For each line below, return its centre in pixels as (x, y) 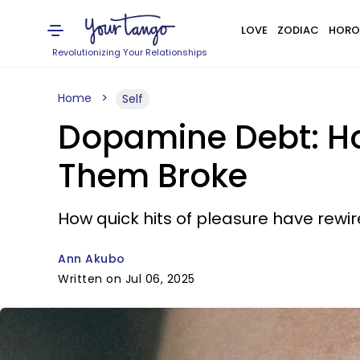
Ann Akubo (92, 259)
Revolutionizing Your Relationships (130, 52)
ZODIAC (298, 30)
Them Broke (153, 176)
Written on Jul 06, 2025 (127, 279)
